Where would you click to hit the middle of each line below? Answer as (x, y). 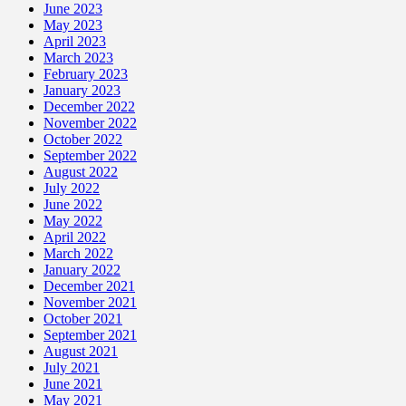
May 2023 (73, 24)
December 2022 (89, 106)
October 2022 (83, 139)
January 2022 (82, 269)
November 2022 (90, 122)
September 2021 (90, 334)
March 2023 (78, 57)
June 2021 (73, 383)
